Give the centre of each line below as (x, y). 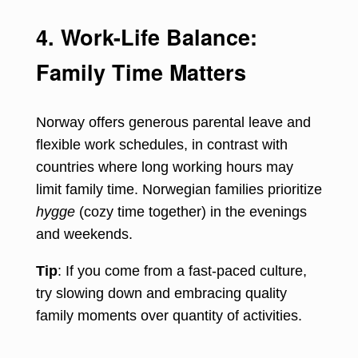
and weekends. (84, 234)
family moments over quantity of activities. (169, 315)
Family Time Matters (141, 72)
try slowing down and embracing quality (161, 293)
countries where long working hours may (165, 167)
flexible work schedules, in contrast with (162, 144)
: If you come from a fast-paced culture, (182, 270)
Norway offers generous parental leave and (173, 122)
